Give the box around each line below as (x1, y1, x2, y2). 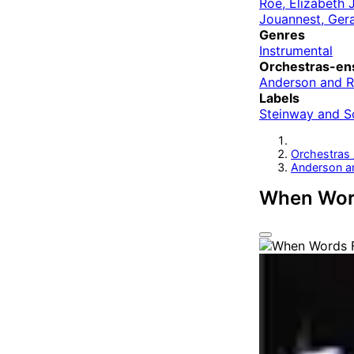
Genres (259, 27, 305, 43)
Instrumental (259, 43, 333, 59)
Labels (259, 90, 299, 107)
